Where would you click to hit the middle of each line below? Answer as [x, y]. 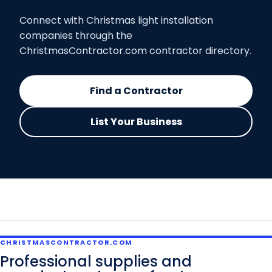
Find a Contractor [136, 91]
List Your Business [136, 122]
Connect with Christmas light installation [116, 21]
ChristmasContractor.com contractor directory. [135, 51]
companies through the [76, 36]
